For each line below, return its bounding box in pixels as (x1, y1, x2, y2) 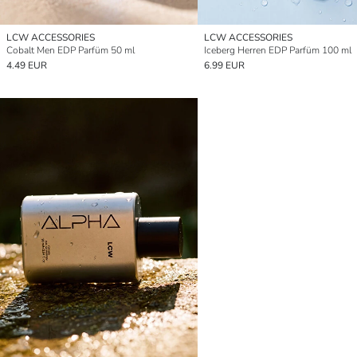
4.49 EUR (6, 59, 47, 73)
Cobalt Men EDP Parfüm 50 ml (6, 44, 135, 57)
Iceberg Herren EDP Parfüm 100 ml (204, 44, 351, 57)
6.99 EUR (204, 59, 245, 73)
